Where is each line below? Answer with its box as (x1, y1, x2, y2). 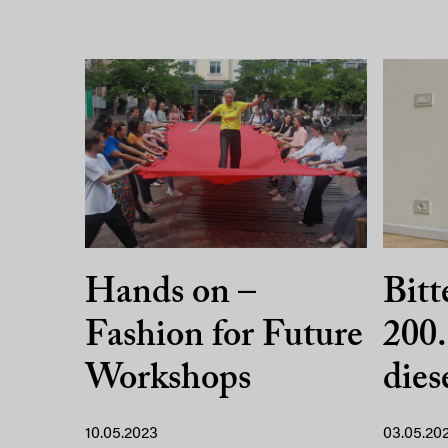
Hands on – (85, 275, 256, 312)
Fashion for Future (85, 318, 363, 355)
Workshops (85, 361, 251, 398)
